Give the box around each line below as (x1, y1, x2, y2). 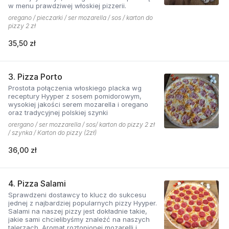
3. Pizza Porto (8, 71, 62, 82)
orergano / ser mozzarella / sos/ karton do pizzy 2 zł (8, 120, 155, 128)
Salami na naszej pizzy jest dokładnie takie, (8, 207, 147, 215)
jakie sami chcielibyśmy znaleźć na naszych (8, 215, 150, 223)
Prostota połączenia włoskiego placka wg (8, 83, 142, 92)
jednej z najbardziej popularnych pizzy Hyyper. (8, 198, 157, 207)
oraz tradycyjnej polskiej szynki (8, 108, 108, 117)
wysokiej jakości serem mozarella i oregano (8, 100, 148, 108)
